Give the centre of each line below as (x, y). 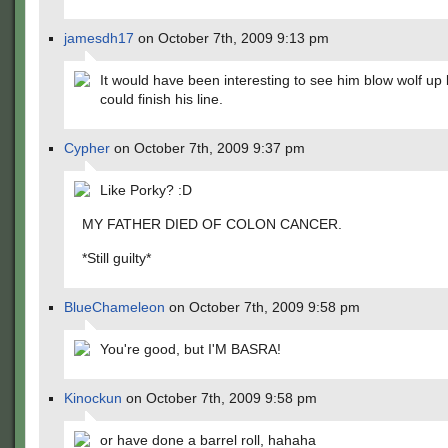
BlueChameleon (114, 307)
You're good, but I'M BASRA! (190, 349)
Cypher (87, 148)
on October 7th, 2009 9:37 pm (207, 148)
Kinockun (93, 398)
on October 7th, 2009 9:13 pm (231, 38)
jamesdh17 (99, 38)
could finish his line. (161, 99)
